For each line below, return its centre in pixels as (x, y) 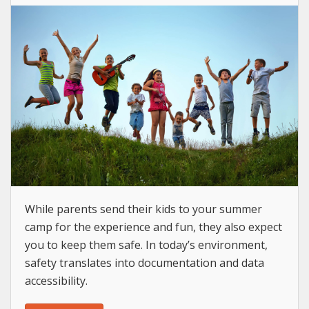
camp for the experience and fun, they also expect (153, 227)
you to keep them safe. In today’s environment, (146, 245)
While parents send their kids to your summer (143, 209)
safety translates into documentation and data (144, 262)
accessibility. (56, 280)
